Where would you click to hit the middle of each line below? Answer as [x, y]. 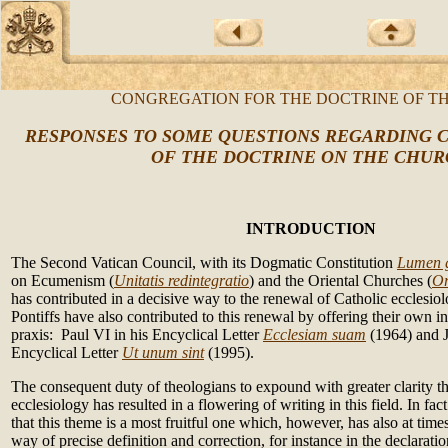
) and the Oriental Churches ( [340, 280]
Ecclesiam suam [314, 334]
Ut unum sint [163, 352]
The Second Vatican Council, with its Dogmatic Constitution [204, 262]
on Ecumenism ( [62, 280]
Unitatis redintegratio [181, 280]
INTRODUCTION [310, 228]
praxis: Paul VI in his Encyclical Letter [137, 334]
